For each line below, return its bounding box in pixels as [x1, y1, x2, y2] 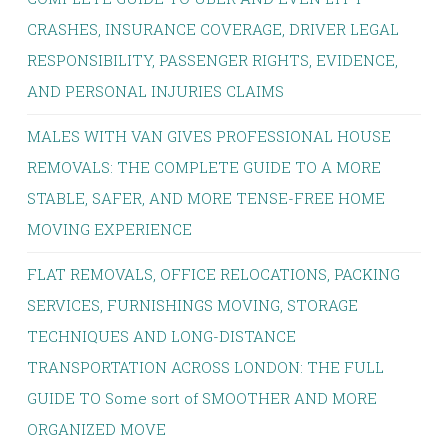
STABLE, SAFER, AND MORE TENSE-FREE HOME [27, 188, 385, 208]
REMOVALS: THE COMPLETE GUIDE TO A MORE [27, 157, 381, 177]
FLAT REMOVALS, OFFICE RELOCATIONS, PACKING [27, 264, 400, 284]
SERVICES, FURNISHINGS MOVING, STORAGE [27, 295, 358, 315]
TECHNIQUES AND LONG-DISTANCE [27, 326, 296, 346]
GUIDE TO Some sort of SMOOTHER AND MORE [27, 388, 377, 408]
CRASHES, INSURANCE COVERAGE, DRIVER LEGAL [27, 19, 399, 39]
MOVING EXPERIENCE [27, 219, 192, 239]
